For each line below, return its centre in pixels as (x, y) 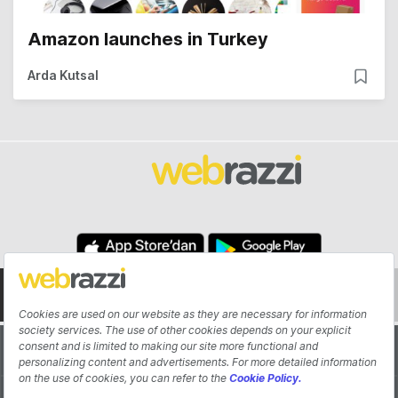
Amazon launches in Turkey (148, 40)
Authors (298, 351)
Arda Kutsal (63, 76)
